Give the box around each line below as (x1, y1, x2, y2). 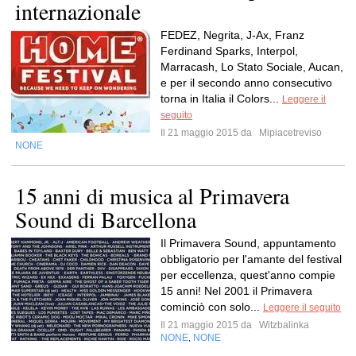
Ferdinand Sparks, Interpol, (161, 44, 298, 57)
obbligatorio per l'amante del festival (161, 253, 342, 265)
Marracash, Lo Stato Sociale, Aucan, (161, 60, 343, 73)
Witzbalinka (257, 319, 309, 331)
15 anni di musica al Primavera (15, 180, 289, 211)
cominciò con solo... (161, 300, 263, 313)
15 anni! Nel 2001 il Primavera (161, 284, 312, 297)
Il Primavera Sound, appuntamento (161, 237, 336, 250)
